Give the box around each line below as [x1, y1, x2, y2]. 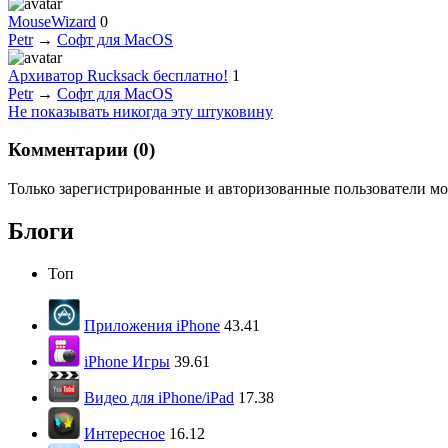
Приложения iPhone [84, 317, 220, 334]
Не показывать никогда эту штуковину [8, 102, 273, 120]
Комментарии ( [8, 139, 139, 161]
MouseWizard [8, 12, 96, 30]
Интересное [84, 425, 165, 442]
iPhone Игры [84, 353, 170, 370]
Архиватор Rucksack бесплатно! [8, 66, 228, 84]
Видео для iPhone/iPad [84, 389, 234, 406]
